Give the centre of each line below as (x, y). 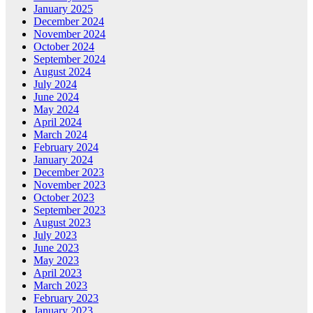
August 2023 (62, 223)
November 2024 (70, 34)
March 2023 (60, 286)
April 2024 (58, 122)
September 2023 (70, 210)
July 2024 (55, 85)
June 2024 (56, 97)
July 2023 (55, 235)
